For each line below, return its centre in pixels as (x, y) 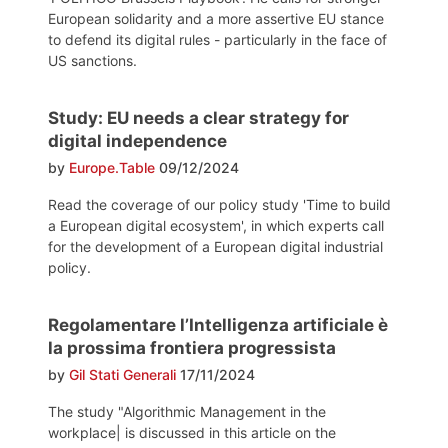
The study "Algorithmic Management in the (187, 412)
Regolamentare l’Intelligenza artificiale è (218, 325)
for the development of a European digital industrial (215, 247)
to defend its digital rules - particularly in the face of (217, 40)
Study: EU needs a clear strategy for (198, 118)
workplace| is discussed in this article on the (192, 433)
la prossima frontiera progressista (192, 348)
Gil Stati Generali (122, 375)
